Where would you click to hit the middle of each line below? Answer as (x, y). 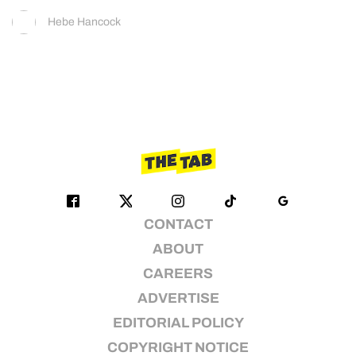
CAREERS (178, 273)
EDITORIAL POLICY (178, 323)
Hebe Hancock (84, 21)
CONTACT (178, 224)
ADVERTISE (178, 298)
